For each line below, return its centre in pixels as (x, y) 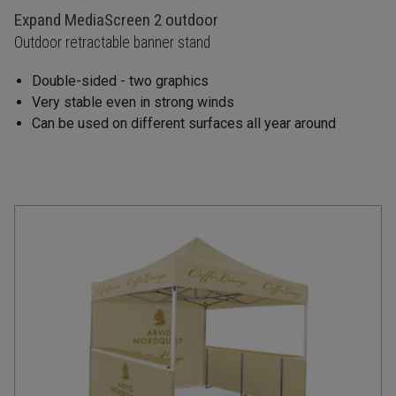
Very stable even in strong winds (133, 103)
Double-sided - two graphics (121, 81)
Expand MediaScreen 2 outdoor (117, 20)
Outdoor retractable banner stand (113, 43)
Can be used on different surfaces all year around (184, 124)
